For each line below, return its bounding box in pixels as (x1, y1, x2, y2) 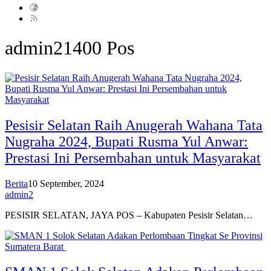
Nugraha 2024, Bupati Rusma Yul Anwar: (5, 133, 248, 149)
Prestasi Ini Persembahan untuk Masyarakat (5, 149, 261, 166)
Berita (5, 178, 28, 189)
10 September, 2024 (28, 178, 104, 189)
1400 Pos (63, 37, 134, 59)
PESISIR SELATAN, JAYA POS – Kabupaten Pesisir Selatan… (5, 209, 253, 220)
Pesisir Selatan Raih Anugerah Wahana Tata (5, 117, 263, 133)
